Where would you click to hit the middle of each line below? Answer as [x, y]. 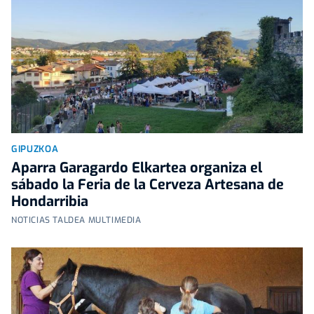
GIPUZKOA [35, 149]
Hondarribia [50, 202]
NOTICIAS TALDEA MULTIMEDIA [76, 220]
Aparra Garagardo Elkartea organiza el [137, 168]
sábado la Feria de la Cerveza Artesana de [148, 185]
